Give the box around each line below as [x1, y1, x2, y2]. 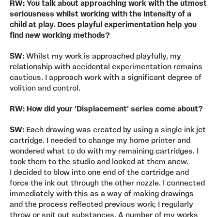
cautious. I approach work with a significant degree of [10, 74, 201, 82]
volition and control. [10, 84, 80, 93]
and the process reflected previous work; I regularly [10, 201, 193, 209]
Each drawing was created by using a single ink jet [24, 126, 206, 134]
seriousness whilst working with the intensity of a [10, 10, 191, 18]
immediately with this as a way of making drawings [10, 190, 194, 198]
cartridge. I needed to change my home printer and [10, 137, 190, 145]
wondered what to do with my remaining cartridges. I [10, 147, 199, 155]
